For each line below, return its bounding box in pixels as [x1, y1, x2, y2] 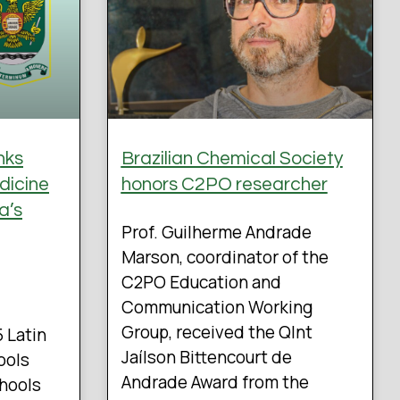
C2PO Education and [121, 271, 281, 295]
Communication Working [121, 296, 313, 320]
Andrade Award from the [121, 371, 309, 395]
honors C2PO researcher [121, 175, 328, 195]
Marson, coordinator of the [121, 246, 329, 270]
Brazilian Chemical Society [121, 149, 343, 169]
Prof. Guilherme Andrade [121, 221, 312, 245]
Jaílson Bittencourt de [121, 346, 292, 370]
